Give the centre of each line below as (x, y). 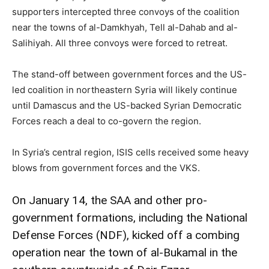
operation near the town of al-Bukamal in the (125, 252)
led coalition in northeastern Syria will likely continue (125, 90)
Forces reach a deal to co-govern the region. (107, 121)
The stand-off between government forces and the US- (129, 74)
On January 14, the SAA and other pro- (110, 200)
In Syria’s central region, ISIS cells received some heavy (130, 152)
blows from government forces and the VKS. (106, 168)
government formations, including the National (130, 218)
